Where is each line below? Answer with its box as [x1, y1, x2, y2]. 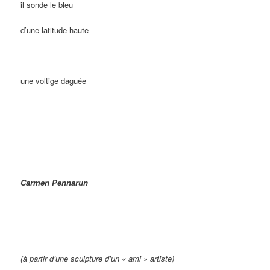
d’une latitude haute [20, 24, 89, 36]
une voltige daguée [20, 75, 87, 87]
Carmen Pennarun [20, 176, 89, 188]
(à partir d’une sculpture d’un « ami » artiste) [20, 253, 175, 265]
